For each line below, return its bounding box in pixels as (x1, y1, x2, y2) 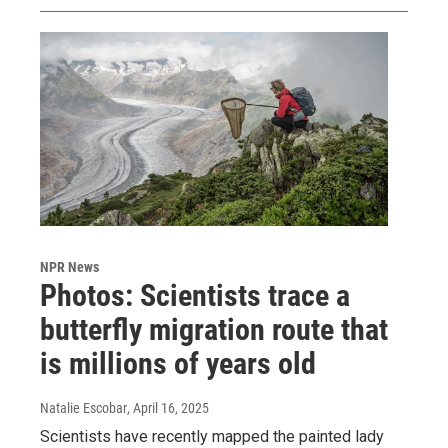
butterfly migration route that (40, 312, 388, 348)
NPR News (40, 259, 99, 276)
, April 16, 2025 (127, 400, 209, 417)
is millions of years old (40, 346, 316, 382)
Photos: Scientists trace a (40, 278, 350, 314)
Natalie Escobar (40, 400, 127, 417)
